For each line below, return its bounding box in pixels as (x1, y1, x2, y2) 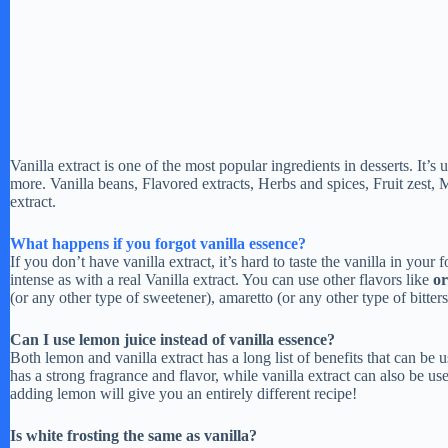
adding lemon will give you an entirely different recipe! (10, 384, 357, 402)
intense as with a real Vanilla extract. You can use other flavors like (10, 270, 433, 288)
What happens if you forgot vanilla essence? (10, 234, 306, 252)
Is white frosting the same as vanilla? (10, 426, 257, 444)
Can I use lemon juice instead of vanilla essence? (10, 330, 335, 348)
